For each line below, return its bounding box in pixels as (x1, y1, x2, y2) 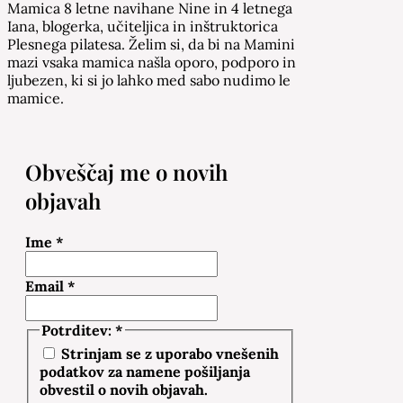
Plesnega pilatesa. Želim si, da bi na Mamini (7, 35, 295, 54)
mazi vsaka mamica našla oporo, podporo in (7, 53, 296, 72)
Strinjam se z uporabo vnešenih (58, 344, 279, 363)
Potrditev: (41, 321, 115, 340)
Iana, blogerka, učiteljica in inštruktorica (7, 17, 278, 36)
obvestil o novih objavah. (40, 380, 208, 399)
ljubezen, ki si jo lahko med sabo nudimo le (7, 71, 291, 90)
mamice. (7, 89, 64, 108)
